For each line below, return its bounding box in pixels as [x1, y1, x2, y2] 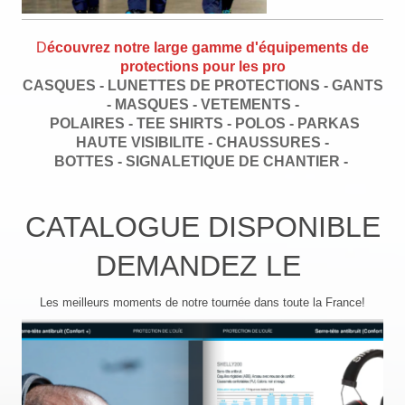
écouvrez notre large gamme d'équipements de [47, 39, 369, 55]
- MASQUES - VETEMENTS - [106, 96, 299, 112]
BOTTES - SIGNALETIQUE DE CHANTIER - [53, 153, 352, 169]
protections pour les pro [119, 58, 286, 74]
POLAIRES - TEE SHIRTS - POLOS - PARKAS [45, 115, 360, 131]
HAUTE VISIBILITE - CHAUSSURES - [76, 134, 329, 150]
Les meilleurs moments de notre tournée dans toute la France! [40, 295, 365, 309]
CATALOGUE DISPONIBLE [24, 210, 381, 243]
